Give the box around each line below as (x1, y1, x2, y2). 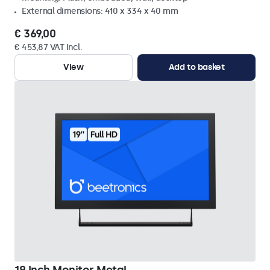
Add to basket (168, 62, 225, 72)
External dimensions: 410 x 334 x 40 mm (22, 6, 178, 16)
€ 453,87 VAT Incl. (14, 42, 82, 52)
